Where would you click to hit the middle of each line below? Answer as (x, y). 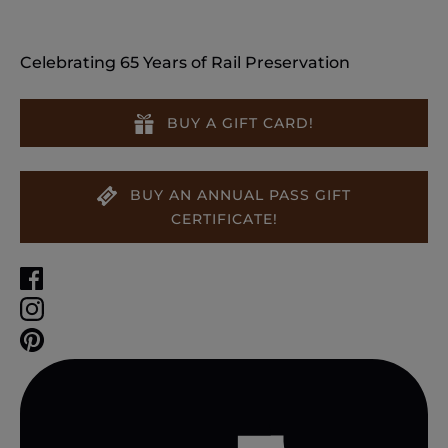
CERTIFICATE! (224, 218)
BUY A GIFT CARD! (240, 122)
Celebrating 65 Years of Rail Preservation (185, 62)
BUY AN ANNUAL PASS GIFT (240, 194)
